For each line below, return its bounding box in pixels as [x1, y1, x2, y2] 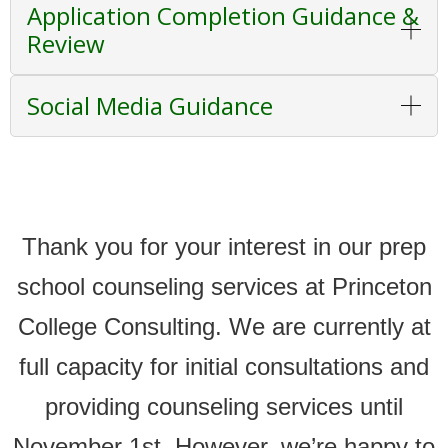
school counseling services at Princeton [16, 273, 432, 300]
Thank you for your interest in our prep [22, 233, 426, 260]
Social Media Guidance [27, 89, 273, 122]
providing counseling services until [45, 393, 403, 420]
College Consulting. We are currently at [17, 313, 431, 340]
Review [27, 27, 105, 60]
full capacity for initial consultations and [19, 353, 429, 380]
